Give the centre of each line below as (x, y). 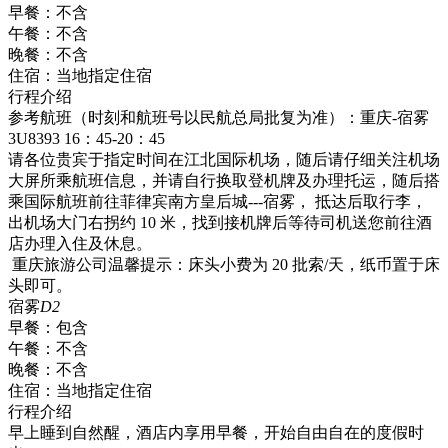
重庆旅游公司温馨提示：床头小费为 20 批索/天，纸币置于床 (224, 264)
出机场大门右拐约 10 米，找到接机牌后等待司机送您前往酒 (220, 222)
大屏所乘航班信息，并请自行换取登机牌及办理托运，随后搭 (224, 180)
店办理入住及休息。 (80, 243)
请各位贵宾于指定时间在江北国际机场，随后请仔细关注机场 (224, 159)
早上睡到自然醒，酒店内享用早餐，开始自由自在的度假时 (216, 432)
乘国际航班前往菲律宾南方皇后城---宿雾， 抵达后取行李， (217, 201)
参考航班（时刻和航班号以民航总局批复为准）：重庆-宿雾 (218, 117)
